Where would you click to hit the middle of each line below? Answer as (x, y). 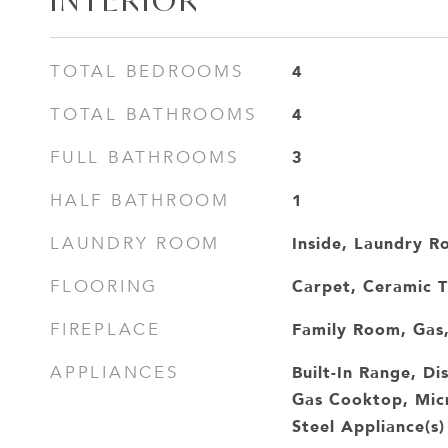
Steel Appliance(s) (368, 426)
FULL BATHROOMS (144, 157)
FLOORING (104, 286)
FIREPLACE (105, 329)
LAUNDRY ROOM (135, 243)
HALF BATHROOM (140, 200)
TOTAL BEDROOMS (147, 71)
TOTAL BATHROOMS (153, 114)
